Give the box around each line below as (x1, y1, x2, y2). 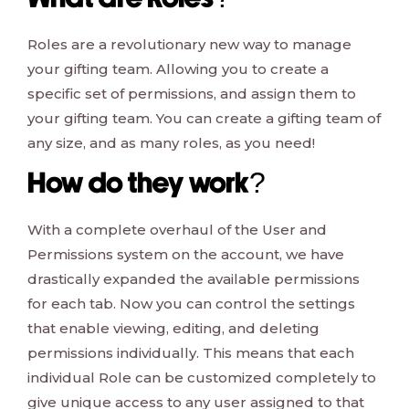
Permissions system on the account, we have (27, 245, 344, 263)
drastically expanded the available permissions (27, 269, 360, 288)
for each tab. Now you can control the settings (27, 294, 355, 312)
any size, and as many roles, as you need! (27, 133, 315, 152)
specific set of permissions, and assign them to (27, 84, 356, 102)
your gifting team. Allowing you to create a (27, 59, 329, 78)
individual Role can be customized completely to (27, 368, 376, 386)
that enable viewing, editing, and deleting (27, 319, 320, 337)
